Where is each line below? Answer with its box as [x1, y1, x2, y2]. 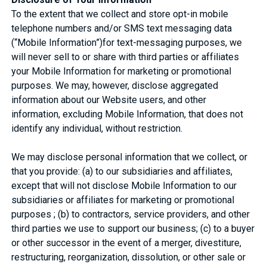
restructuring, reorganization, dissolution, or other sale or [11, 251, 246, 263]
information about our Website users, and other [11, 94, 207, 105]
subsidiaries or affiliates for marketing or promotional [11, 194, 235, 206]
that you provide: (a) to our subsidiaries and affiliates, [11, 165, 233, 177]
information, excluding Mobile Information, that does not [11, 108, 244, 120]
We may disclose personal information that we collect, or [11, 151, 248, 163]
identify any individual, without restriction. [11, 122, 183, 134]
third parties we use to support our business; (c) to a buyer [11, 222, 255, 234]
